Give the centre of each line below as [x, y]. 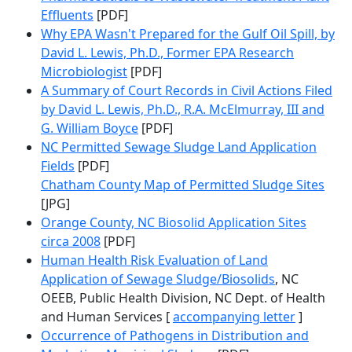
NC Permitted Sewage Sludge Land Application [179, 147]
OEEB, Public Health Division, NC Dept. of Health [183, 297]
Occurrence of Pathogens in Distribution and [175, 335]
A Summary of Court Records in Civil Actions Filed [187, 90]
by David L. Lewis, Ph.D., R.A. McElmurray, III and [183, 109]
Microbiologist [84, 71]
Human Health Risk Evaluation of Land [154, 260]
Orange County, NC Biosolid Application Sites [174, 222]
